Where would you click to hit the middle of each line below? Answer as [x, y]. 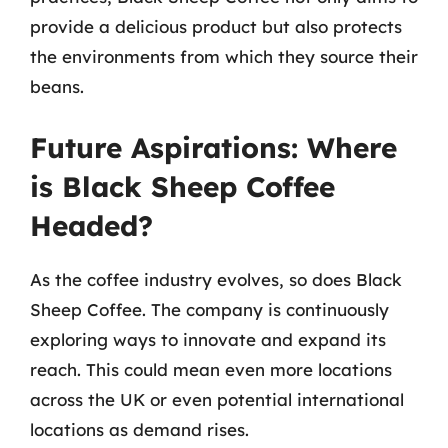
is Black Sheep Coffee [182, 186]
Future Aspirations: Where [213, 147]
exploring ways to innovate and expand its [208, 339]
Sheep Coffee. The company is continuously [209, 309]
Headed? [91, 225]
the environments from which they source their [224, 56]
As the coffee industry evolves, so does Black [216, 279]
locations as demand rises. [139, 429]
